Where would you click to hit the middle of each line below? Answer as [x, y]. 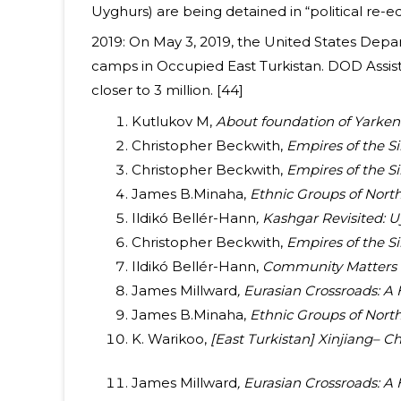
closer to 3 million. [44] [167, 90]
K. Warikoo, [169, 338]
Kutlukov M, [174, 121]
